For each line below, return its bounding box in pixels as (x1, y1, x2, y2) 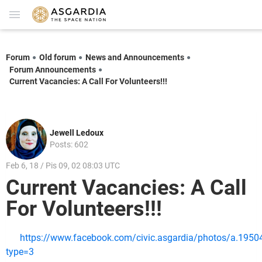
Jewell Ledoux (50, 128, 104, 138)
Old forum (39, 52, 76, 62)
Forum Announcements (9, 64, 96, 74)
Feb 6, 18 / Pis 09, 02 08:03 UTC (6, 161, 120, 171)
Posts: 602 (50, 140, 88, 150)
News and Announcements (85, 52, 184, 62)
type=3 (6, 246, 34, 257)
